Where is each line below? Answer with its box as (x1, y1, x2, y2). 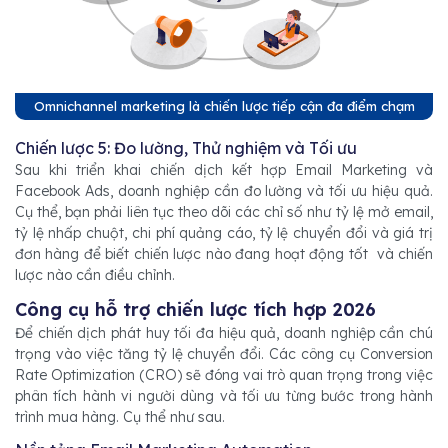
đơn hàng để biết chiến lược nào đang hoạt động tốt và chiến (15, 244, 433, 263)
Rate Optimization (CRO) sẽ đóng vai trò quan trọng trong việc (15, 365, 433, 384)
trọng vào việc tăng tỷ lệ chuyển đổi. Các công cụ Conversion (15, 344, 433, 363)
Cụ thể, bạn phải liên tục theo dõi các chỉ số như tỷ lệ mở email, (15, 202, 433, 221)
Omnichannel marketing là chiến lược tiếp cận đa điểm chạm (33, 97, 415, 114)
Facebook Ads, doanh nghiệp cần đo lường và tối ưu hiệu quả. (15, 181, 433, 200)
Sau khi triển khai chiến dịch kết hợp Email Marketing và (15, 160, 433, 179)
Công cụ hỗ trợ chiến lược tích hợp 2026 (15, 297, 376, 321)
